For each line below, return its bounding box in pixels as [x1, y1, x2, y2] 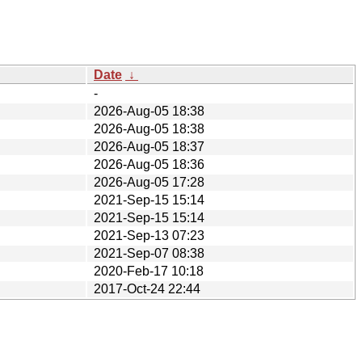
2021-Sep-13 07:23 [94, 228, 204, 242]
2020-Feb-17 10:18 [94, 263, 204, 278]
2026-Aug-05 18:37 [94, 139, 204, 154]
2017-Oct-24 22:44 [94, 281, 200, 296]
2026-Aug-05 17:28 [94, 175, 204, 189]
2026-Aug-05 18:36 [94, 157, 204, 171]
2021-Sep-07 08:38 [94, 246, 204, 260]
